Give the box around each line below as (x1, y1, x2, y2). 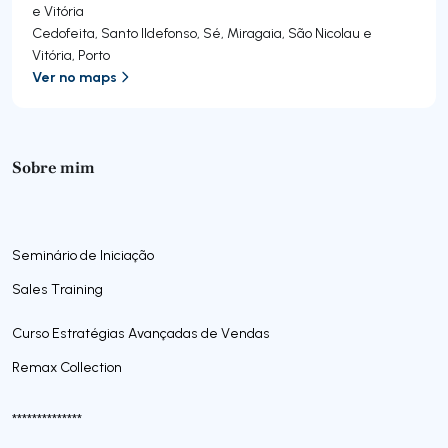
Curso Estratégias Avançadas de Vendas (12, 324, 270, 342)
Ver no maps (32, 67, 117, 86)
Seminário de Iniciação (12, 246, 154, 264)
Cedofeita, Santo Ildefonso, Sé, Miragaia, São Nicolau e (32, 24, 372, 42)
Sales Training (12, 280, 103, 298)
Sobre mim (12, 157, 95, 178)
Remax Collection (12, 358, 122, 376)
